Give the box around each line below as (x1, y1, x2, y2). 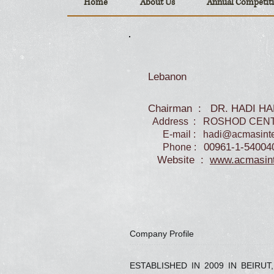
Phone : (148, 142, 204, 152)
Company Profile (130, 229, 194, 239)
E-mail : (148, 129, 203, 139)
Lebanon (148, 71, 187, 83)
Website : (148, 154, 210, 166)
